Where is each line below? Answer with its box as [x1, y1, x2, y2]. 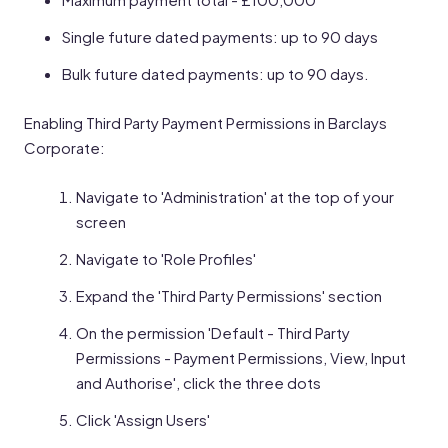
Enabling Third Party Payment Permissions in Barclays [24, 113, 387, 132]
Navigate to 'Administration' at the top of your [76, 187, 394, 206]
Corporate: [24, 138, 105, 157]
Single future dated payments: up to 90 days [62, 27, 378, 46]
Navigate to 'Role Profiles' [76, 249, 256, 268]
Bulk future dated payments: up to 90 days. [62, 64, 369, 83]
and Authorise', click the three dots [76, 373, 321, 392]
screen [76, 212, 126, 231]
